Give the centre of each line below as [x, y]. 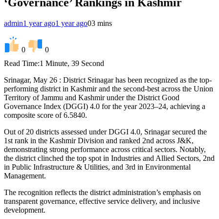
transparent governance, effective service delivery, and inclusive [102, 201]
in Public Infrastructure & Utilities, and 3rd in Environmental [97, 167]
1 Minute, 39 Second [72, 63]
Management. [25, 175]
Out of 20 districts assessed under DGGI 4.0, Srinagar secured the [105, 131]
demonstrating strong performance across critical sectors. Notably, [105, 149]
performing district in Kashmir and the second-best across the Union [109, 88]
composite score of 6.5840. [45, 115]
